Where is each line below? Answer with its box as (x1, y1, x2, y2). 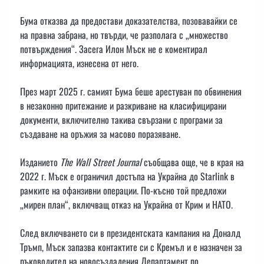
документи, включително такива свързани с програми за (20, 112, 223, 127)
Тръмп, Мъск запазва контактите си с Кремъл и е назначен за (20, 240, 242, 255)
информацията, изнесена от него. (20, 55, 138, 70)
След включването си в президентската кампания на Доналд (20, 226, 240, 240)
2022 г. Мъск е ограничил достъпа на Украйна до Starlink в (20, 169, 235, 184)
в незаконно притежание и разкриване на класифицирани (20, 98, 226, 113)
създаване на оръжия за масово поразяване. (20, 126, 180, 141)
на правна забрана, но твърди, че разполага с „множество (20, 27, 228, 42)
